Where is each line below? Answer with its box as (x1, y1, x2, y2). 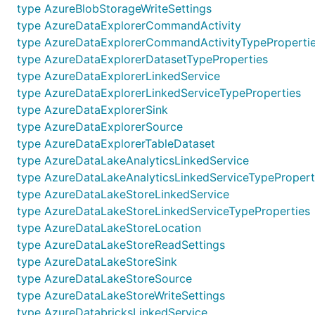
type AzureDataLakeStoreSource (17, 271, 192, 285)
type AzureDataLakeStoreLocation (17, 221, 201, 235)
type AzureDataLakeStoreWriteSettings (17, 288, 225, 302)
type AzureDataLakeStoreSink (17, 255, 177, 269)
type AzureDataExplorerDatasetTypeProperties (17, 52, 268, 66)
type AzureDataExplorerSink (17, 103, 168, 117)
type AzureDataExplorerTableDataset (17, 136, 215, 150)
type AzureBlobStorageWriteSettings (17, 1, 212, 15)
